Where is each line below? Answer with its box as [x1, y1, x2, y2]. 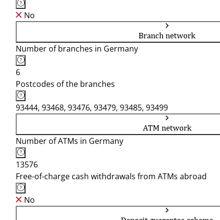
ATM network [142, 123, 192, 133]
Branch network [138, 30, 195, 40]
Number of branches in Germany [16, 43, 138, 54]
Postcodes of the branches [16, 79, 115, 89]
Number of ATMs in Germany [16, 136, 123, 146]
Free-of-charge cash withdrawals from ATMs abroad [16, 171, 207, 182]
